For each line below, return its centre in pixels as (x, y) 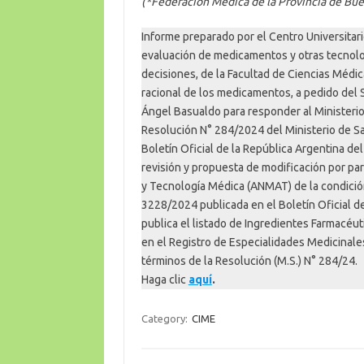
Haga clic (165, 279)
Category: (165, 318)
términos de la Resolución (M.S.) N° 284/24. (249, 260)
